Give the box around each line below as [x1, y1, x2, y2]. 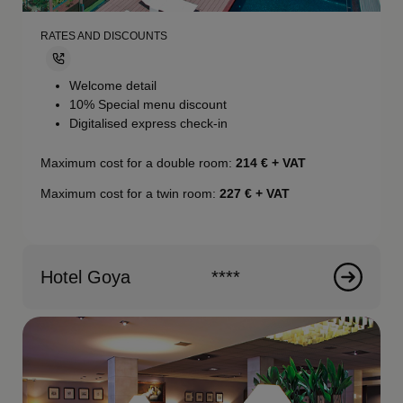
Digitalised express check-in [69, 116, 228, 131]
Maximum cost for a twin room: [40, 186, 220, 201]
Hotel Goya [40, 267, 131, 288]
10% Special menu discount [69, 97, 228, 112]
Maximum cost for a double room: [40, 156, 237, 171]
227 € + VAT [219, 186, 291, 201]
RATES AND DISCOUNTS [40, 29, 168, 42]
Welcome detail [69, 78, 157, 94]
